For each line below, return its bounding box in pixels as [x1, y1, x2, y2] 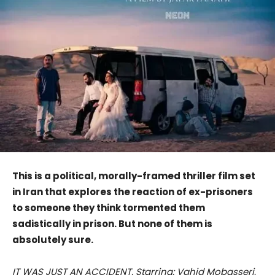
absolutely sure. [12, 233, 93, 247]
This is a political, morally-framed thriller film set [12, 169, 255, 183]
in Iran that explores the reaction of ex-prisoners [12, 185, 253, 199]
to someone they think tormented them [12, 201, 205, 215]
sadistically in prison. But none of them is [12, 217, 212, 231]
